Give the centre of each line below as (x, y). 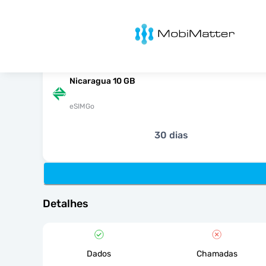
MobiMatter (143, 27)
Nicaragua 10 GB (102, 81)
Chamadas (217, 254)
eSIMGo (82, 106)
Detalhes (66, 204)
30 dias (171, 135)
